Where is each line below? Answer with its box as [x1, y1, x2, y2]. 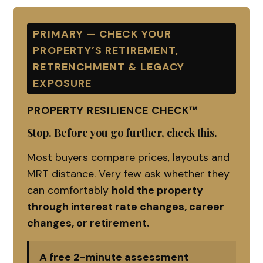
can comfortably [27, 183, 112, 197]
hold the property [112, 183, 204, 197]
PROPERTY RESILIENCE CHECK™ [27, 103, 199, 117]
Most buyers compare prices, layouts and [27, 150, 230, 164]
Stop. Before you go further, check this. [27, 125, 218, 140]
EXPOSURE [33, 76, 92, 90]
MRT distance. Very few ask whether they [27, 166, 230, 181]
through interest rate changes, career [27, 199, 225, 214]
